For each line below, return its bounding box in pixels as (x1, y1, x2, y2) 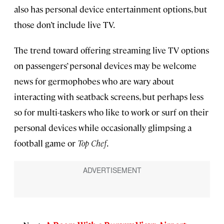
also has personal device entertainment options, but (14, 3, 207, 14)
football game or (14, 137, 77, 148)
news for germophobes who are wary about (14, 75, 174, 86)
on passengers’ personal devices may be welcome (14, 59, 196, 71)
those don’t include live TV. (14, 18, 115, 30)
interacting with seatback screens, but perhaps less (14, 90, 203, 102)
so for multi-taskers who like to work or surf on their (14, 106, 208, 117)
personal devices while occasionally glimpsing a (14, 121, 191, 133)
